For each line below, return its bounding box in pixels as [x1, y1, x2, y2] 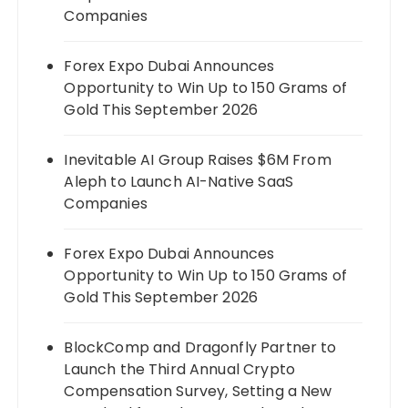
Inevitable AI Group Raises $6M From [64, 148, 331, 170]
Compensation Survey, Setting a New [64, 380, 332, 402]
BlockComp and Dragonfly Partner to [64, 336, 337, 358]
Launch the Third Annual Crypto [64, 358, 295, 380]
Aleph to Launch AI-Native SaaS [64, 170, 293, 192]
